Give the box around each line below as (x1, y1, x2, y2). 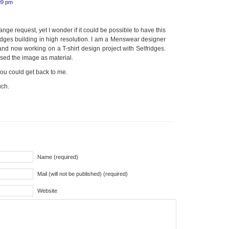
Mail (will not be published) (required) (37, 171, 128, 177)
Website (37, 188, 57, 194)
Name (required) (37, 154, 78, 160)
